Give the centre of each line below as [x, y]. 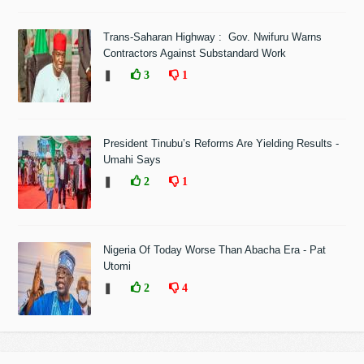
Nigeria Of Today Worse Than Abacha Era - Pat [215, 249]
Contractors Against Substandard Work [195, 53]
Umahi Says [132, 159]
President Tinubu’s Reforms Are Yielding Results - [221, 143]
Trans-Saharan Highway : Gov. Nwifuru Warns [213, 37]
